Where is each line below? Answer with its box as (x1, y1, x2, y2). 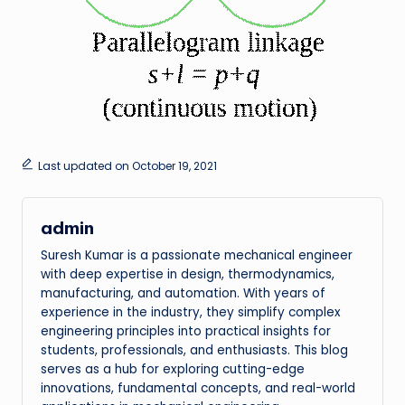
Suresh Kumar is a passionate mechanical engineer (41, 246, 353, 264)
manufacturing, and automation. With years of (41, 284, 325, 302)
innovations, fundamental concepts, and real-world (41, 379, 355, 397)
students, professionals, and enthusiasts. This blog (41, 341, 348, 359)
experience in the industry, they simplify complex (41, 303, 341, 321)
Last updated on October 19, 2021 (37, 158, 217, 174)
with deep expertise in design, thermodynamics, (41, 265, 334, 283)
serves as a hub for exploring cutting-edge (41, 360, 305, 378)
